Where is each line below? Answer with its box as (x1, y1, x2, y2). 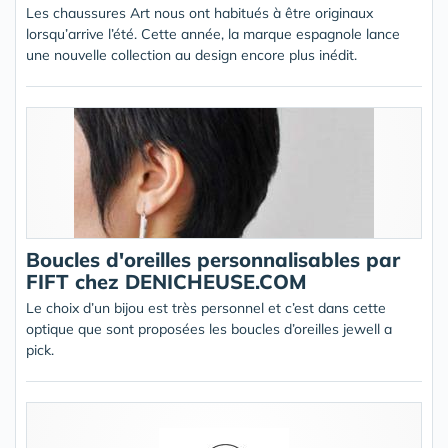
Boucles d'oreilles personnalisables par (26, 247, 400, 272)
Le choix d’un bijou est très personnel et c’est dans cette (26, 299, 386, 317)
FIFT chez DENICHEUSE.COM (26, 269, 307, 294)
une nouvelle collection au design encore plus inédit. (26, 46, 357, 64)
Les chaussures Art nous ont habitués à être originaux (26, 4, 373, 22)
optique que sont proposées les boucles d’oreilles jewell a (26, 320, 392, 338)
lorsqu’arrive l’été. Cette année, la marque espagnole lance (26, 25, 400, 43)
